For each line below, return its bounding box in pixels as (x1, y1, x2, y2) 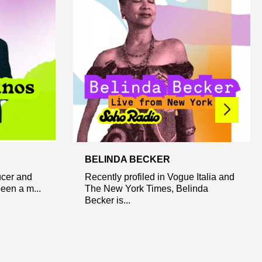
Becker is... (84, 195, 130, 205)
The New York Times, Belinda (84, 183, 208, 194)
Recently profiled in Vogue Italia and (84, 171, 235, 182)
